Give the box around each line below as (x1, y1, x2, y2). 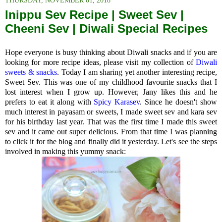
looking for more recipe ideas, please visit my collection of (5, 58, 196, 67)
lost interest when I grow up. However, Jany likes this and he (5, 88, 217, 97)
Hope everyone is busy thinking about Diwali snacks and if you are (5, 48, 217, 57)
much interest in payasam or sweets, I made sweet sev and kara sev (5, 108, 217, 116)
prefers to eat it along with (5, 98, 94, 107)
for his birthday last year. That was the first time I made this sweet (5, 117, 217, 126)
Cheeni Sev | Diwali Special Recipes (5, 22, 208, 36)
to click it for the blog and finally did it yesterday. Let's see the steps (5, 137, 217, 146)
